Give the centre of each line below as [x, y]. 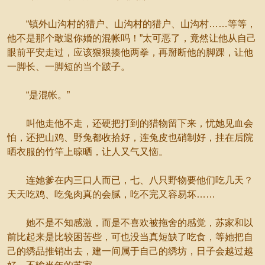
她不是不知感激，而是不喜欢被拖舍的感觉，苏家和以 [130, 223]
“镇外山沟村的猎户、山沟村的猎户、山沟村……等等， [132, 24]
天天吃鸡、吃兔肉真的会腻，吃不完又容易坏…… [111, 194]
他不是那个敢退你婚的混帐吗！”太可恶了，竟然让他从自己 [132, 38]
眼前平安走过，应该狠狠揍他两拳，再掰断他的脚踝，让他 [130, 52]
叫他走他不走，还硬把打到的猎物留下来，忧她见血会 [130, 123]
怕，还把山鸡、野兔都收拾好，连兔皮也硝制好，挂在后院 [130, 138]
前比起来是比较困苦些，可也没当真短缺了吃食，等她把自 [130, 237]
